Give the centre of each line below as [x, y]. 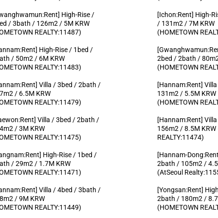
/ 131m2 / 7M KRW [186, 23]
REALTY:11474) [181, 137]
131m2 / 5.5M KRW [187, 93]
